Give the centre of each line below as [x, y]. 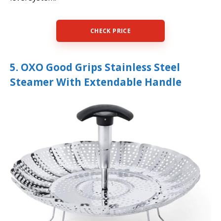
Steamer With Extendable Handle [96, 82]
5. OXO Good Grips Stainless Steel [95, 67]
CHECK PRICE [110, 31]
